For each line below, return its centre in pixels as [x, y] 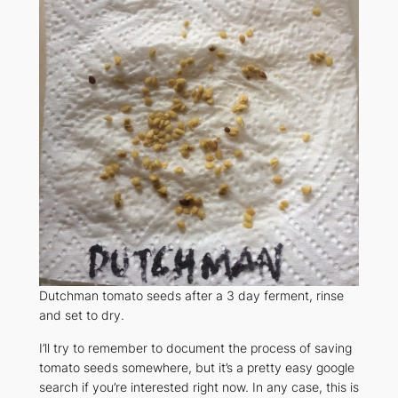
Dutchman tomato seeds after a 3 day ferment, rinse [191, 296]
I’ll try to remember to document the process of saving [195, 347]
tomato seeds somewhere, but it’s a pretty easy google [196, 367]
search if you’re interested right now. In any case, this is [199, 386]
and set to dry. [82, 315]
